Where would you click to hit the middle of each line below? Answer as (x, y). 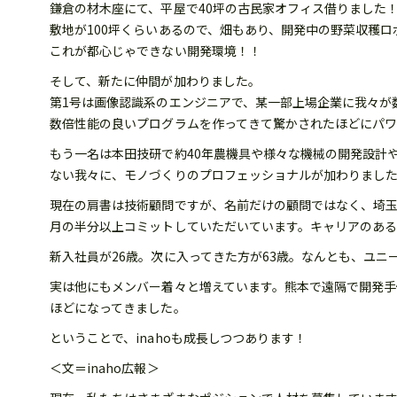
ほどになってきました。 (118, 307)
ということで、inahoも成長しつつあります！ (179, 338)
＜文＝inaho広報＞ (105, 368)
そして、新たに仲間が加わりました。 (155, 81)
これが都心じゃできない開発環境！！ (156, 51)
